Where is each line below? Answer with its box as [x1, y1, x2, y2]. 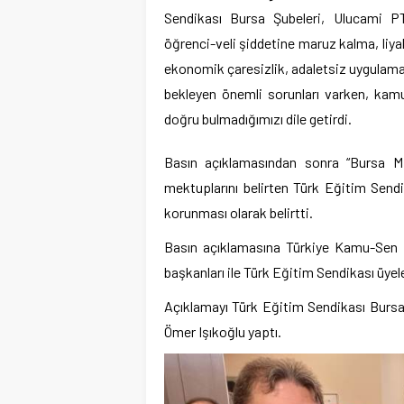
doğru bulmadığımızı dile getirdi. [164, 110, 352, 127]
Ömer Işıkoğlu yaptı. [164, 323, 281, 340]
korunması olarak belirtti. [164, 204, 313, 221]
